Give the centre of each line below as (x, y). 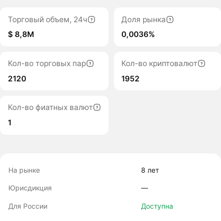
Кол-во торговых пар (47, 64)
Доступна (157, 206)
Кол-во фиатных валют (50, 108)
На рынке (24, 170)
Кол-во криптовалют (160, 64)
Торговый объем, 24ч (47, 19)
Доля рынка (144, 19)
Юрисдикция (30, 188)
